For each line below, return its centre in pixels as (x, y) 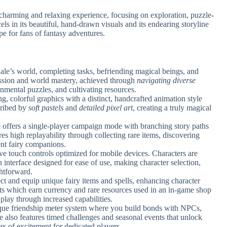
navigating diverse (166, 80)
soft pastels (46, 107)
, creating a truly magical (172, 107)
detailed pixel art (106, 107)
